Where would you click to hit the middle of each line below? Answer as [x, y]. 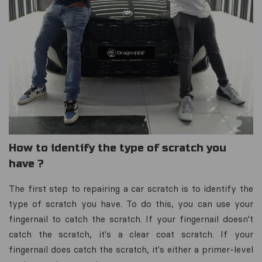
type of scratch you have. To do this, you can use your [131, 204]
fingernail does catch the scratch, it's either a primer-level [131, 249]
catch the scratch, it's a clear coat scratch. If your [131, 234]
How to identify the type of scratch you [118, 148]
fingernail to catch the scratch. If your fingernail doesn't [131, 219]
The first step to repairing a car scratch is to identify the [131, 189]
